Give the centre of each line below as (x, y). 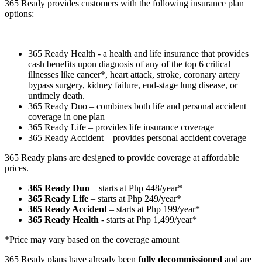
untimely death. (58, 95)
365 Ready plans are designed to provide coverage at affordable (122, 157)
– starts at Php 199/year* (154, 209)
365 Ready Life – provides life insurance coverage (121, 127)
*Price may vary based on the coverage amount (92, 239)
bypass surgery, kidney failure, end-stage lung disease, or (133, 85)
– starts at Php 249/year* (135, 198)
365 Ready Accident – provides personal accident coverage (137, 137)
